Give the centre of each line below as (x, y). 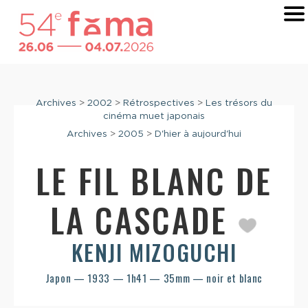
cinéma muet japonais (154, 116)
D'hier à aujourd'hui (198, 134)
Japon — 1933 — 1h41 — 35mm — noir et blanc (154, 278)
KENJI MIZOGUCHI (154, 252)
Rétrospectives (159, 103)
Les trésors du (239, 103)
